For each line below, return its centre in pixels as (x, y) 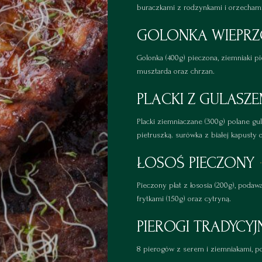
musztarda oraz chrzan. (176, 71)
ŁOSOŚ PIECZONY (196, 163)
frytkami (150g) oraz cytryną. (184, 199)
